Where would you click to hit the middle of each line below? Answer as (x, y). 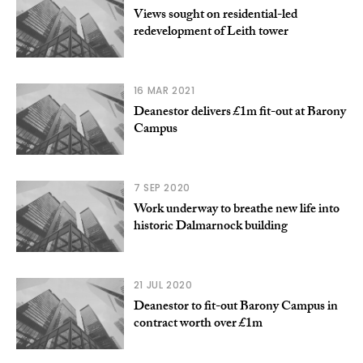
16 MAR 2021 (164, 90)
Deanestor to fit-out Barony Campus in (235, 307)
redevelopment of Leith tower (211, 32)
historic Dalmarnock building (210, 227)
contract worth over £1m (198, 324)
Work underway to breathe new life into (236, 210)
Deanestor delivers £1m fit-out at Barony (239, 113)
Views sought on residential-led (215, 15)
